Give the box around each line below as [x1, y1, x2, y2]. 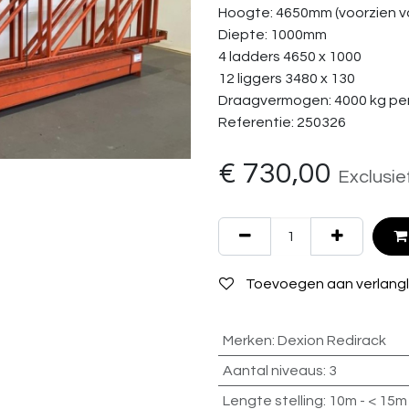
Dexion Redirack [277, 333, 386, 348]
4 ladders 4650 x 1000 [218, 49, 362, 64]
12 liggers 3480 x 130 [218, 71, 355, 86]
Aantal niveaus [222, 363, 323, 378]
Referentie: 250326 [218, 115, 346, 130]
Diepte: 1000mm [218, 27, 327, 42]
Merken [222, 333, 272, 348]
